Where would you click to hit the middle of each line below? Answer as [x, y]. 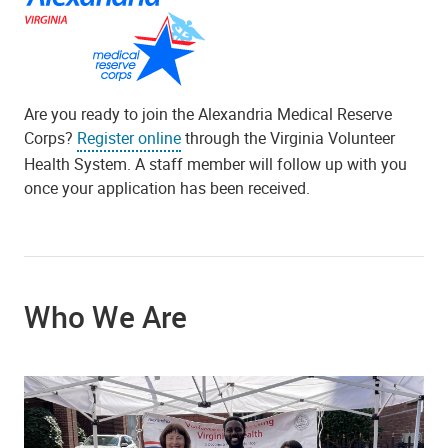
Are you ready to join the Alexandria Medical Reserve [208, 113]
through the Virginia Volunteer [288, 137]
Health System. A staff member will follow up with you [215, 163]
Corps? [50, 137]
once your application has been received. [169, 187]
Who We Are [105, 316]
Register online [129, 137]
